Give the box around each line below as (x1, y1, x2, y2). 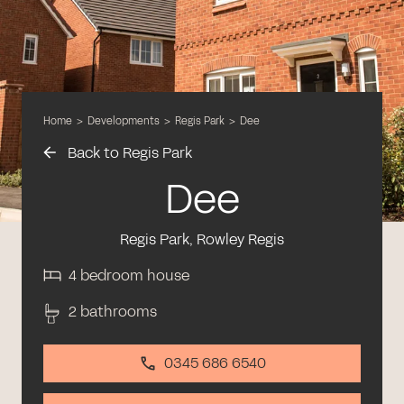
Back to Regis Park (64, 142, 192, 163)
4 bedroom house (69, 264, 189, 286)
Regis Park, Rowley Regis (120, 228, 284, 250)
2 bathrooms (69, 300, 157, 322)
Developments (87, 113, 160, 128)
